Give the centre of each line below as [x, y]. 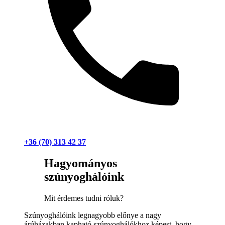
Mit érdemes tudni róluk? [84, 198]
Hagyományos [81, 163]
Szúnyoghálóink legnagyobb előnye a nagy [93, 215]
